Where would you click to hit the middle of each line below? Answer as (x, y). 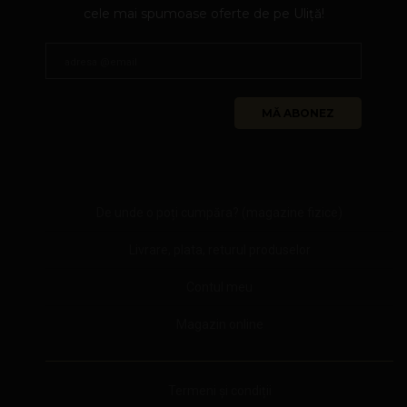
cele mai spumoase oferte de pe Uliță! (203, 13)
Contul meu (219, 287)
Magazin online (219, 324)
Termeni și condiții (219, 390)
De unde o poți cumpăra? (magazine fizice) (219, 212)
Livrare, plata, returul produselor (219, 249)
